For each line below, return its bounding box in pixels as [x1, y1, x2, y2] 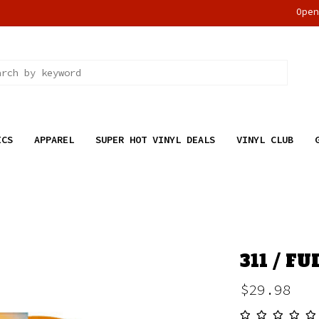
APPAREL [33, 133, 74, 146]
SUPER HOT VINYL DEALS [95, 133, 215, 146]
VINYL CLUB [236, 133, 293, 146]
